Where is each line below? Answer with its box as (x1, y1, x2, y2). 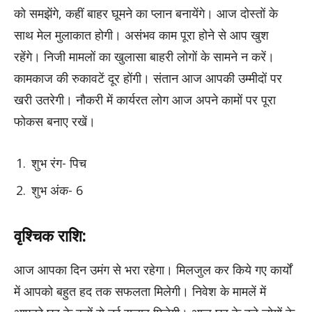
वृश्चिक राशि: (14, 224, 91, 247)
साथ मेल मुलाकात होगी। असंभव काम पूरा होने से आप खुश (14, 26, 269, 43)
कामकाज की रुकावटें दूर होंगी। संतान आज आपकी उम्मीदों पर (14, 69, 282, 86)
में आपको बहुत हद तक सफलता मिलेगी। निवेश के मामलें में (14, 282, 266, 299)
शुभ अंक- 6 (31, 182, 83, 199)
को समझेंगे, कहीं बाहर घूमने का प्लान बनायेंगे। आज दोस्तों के (14, 4, 278, 22)
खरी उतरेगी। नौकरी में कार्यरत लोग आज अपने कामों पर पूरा (14, 91, 276, 108)
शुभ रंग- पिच (31, 155, 86, 172)
